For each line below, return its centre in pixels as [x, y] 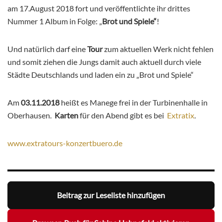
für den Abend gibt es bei [123, 115]
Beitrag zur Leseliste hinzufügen [111, 195]
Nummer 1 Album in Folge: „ [55, 21]
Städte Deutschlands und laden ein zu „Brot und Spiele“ [101, 74]
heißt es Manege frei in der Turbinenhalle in [134, 102]
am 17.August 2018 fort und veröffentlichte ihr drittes [99, 8]
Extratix [181, 115]
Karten [66, 115]
